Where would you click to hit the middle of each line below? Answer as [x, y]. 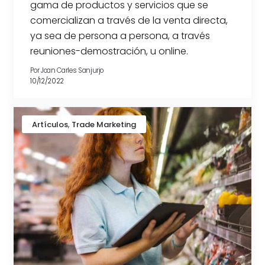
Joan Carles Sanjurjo [72, 70]
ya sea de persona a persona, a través [120, 35]
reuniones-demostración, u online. [109, 51]
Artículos [50, 125]
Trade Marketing [104, 125]
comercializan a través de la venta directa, [129, 20]
